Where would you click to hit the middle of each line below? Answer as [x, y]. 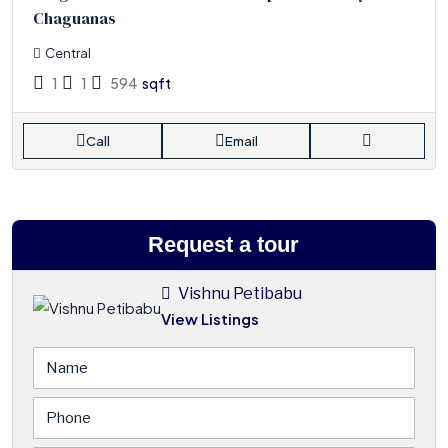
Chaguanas [75, 18]
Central [68, 53]
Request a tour [224, 245]
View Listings [210, 319]
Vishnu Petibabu [239, 294]
